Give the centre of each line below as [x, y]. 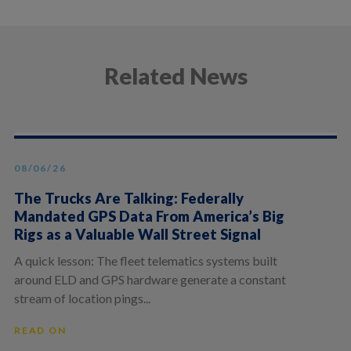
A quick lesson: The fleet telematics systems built [145, 260]
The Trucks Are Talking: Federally [128, 199]
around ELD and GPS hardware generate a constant [150, 279]
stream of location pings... [82, 298]
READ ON [40, 331]
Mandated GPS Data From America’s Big [149, 217]
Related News [175, 76]
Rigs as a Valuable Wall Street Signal [137, 235]
